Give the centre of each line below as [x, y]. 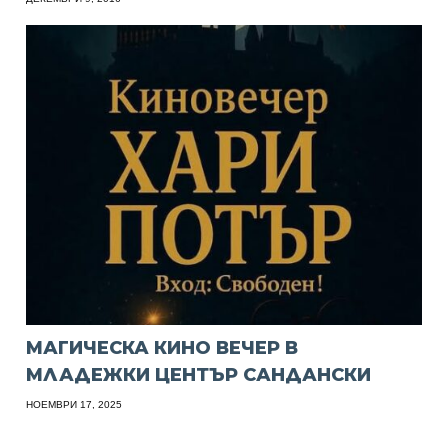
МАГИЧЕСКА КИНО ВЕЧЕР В [162, 348]
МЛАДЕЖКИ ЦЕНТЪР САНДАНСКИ [199, 375]
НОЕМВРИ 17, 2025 [74, 405]
